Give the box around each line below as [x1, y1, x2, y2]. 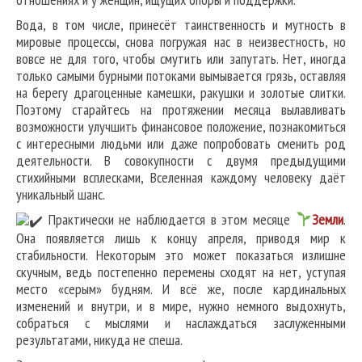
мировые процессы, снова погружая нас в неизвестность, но [16, 32, 346, 52]
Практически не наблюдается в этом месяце [43, 210, 290, 229]
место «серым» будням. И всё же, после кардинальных [16, 280, 346, 299]
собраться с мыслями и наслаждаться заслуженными [16, 314, 346, 333]
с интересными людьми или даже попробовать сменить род [16, 134, 346, 154]
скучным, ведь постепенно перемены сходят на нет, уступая [16, 263, 346, 282]
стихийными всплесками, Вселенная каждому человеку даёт [16, 168, 346, 187]
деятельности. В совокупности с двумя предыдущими [16, 151, 346, 170]
